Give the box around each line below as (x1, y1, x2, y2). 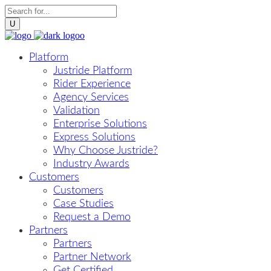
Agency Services (53, 92, 129, 103)
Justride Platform (53, 65, 132, 76)
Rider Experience (53, 79, 131, 90)
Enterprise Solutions (53, 119, 147, 129)
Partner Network (53, 252, 131, 263)
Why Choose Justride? (53, 145, 158, 156)
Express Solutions (53, 132, 135, 143)
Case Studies (53, 198, 114, 209)
